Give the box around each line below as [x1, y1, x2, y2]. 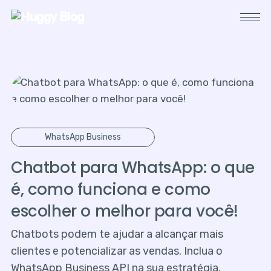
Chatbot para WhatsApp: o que [10, 157, 255, 179]
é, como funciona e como [10, 178, 211, 201]
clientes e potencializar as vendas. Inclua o [10, 244, 223, 258]
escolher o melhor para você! [10, 200, 238, 223]
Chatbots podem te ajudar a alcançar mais [10, 227, 223, 241]
